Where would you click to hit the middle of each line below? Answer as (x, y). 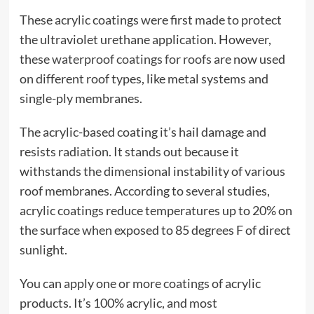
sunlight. (43, 250)
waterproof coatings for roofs (131, 59)
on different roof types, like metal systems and (144, 78)
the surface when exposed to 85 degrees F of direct (155, 230)
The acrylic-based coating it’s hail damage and (143, 132)
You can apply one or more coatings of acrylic (140, 283)
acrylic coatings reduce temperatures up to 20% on (156, 210)
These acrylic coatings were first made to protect (150, 20)
